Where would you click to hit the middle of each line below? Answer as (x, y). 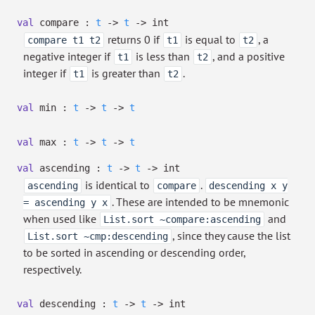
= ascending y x (65, 202)
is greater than (126, 73)
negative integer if (68, 56)
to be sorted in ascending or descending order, (134, 252)
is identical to (117, 185)
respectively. (52, 269)
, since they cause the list (231, 236)
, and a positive (249, 56)
